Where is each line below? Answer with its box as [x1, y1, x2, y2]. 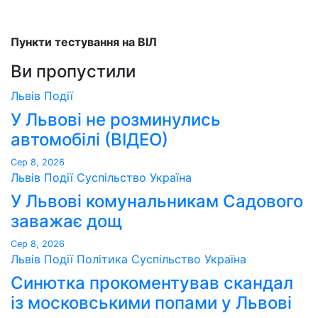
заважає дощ [11, 211, 122, 232]
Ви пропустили [11, 61, 136, 82]
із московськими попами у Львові [11, 292, 292, 314]
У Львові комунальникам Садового [11, 191, 303, 212]
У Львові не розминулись [11, 109, 221, 131]
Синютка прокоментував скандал [11, 273, 293, 294]
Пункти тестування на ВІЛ [11, 35, 157, 50]
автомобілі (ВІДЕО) [11, 129, 168, 150]
